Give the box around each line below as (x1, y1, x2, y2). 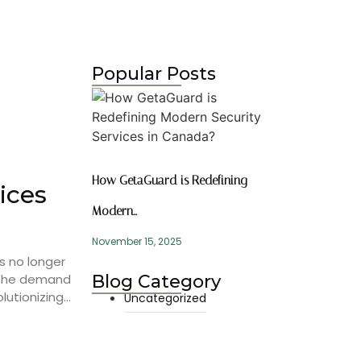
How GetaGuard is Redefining (91, 173, 247, 188)
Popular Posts (91, 63, 216, 85)
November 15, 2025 (91, 234, 182, 248)
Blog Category (91, 271, 221, 293)
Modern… (91, 204, 137, 218)
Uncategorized (123, 290, 206, 306)
